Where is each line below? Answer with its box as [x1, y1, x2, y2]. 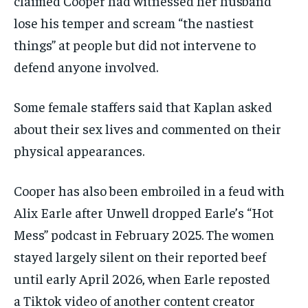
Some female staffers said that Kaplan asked [14, 98, 272, 115]
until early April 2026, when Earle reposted [14, 269, 270, 287]
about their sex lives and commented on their [14, 120, 281, 137]
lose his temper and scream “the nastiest [14, 14, 254, 32]
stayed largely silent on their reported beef [14, 247, 266, 265]
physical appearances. [14, 142, 144, 159]
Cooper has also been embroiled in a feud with [14, 181, 285, 199]
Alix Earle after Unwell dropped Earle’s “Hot [14, 203, 274, 221]
